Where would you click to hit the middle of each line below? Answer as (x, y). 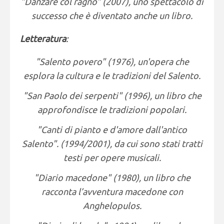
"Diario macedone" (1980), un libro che (112, 177)
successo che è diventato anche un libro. (112, 15)
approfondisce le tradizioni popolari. (112, 109)
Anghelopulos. (112, 205)
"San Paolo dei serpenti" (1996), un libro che (112, 95)
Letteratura (43, 38)
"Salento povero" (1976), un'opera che (112, 61)
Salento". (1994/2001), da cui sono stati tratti (112, 143)
